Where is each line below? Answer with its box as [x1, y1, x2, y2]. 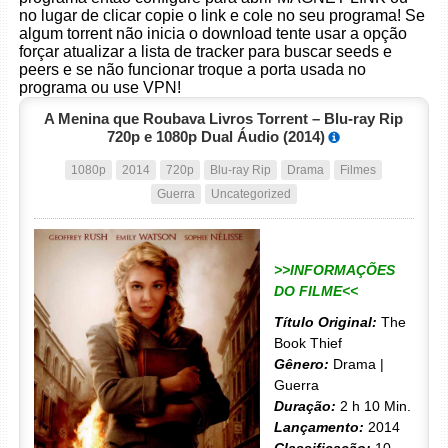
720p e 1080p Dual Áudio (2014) [107, 128, 326, 145]
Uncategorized [210, 187, 291, 201]
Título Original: [273, 314, 377, 330]
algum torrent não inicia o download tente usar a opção [18, 25, 407, 42]
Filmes [340, 163, 377, 177]
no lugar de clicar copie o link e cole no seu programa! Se [18, 7, 425, 24]
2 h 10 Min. [335, 398, 411, 414]
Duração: [273, 398, 336, 414]
